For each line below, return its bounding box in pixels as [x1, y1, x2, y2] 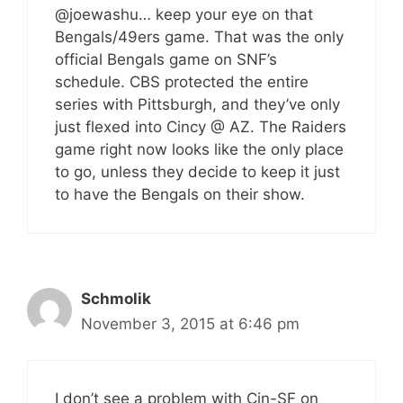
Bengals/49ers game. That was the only [55, 27, 344, 46]
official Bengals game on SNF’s [55, 49, 277, 68]
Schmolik [81, 289, 151, 308]
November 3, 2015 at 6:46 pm [81, 314, 300, 333]
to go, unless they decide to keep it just [55, 162, 340, 181]
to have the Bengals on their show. [55, 184, 305, 203]
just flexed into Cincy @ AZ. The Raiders [55, 117, 346, 136]
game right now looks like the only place [55, 139, 344, 158]
